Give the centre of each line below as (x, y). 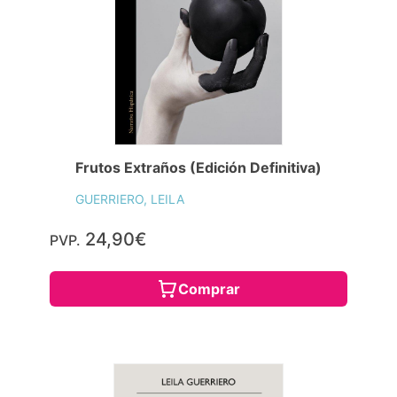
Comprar (209, 288)
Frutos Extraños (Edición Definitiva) (198, 167)
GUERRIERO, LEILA (130, 198)
